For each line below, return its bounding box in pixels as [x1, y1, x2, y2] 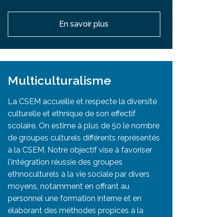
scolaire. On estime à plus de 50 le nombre [7, 121, 159, 130]
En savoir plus [59, 19, 109, 29]
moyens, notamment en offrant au [7, 181, 129, 191]
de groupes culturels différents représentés [7, 133, 160, 142]
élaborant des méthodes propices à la [7, 205, 143, 215]
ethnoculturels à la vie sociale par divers [7, 169, 150, 179]
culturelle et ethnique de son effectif [7, 108, 136, 118]
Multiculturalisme [7, 73, 111, 88]
